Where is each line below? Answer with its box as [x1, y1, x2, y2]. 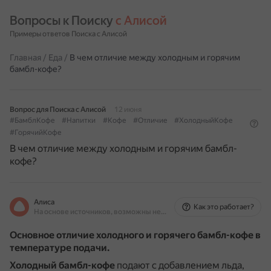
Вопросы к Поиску [10, 13, 116, 28]
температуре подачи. [10, 242, 109, 253]
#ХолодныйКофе [174, 116, 232, 125]
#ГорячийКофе [10, 128, 61, 137]
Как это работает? [194, 203, 254, 211]
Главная [10, 53, 41, 62]
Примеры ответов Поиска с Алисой [10, 30, 127, 38]
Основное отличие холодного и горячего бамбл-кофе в [10, 229, 261, 241]
